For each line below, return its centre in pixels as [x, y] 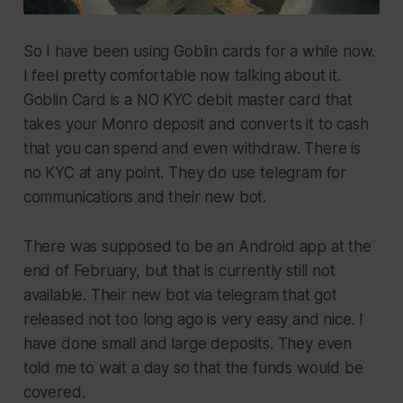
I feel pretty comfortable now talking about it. [182, 75]
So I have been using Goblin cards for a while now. [199, 51]
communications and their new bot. [145, 197]
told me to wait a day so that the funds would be [193, 367]
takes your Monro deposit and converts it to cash [196, 124]
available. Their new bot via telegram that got [180, 295]
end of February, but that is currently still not [179, 270]
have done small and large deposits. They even [188, 343]
